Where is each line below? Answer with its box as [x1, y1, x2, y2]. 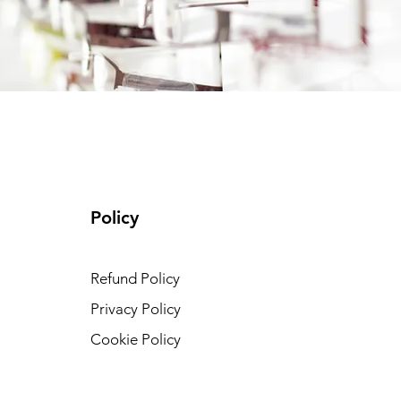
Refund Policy [90, 269, 181, 287]
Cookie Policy [90, 329, 182, 348]
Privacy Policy [90, 299, 182, 318]
